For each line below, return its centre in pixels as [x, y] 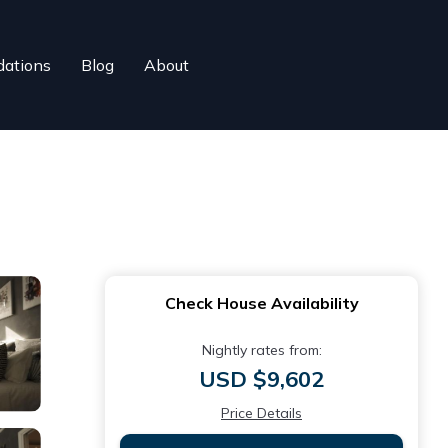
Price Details [261, 413]
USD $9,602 [261, 379]
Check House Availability [261, 303]
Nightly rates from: [261, 350]
